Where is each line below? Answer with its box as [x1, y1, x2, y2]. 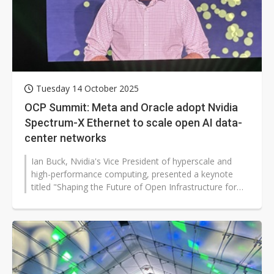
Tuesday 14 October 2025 [36, 83, 139, 95]
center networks [24, 131, 106, 145]
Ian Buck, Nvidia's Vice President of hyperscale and [31, 155, 232, 168]
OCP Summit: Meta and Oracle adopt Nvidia [24, 101, 238, 114]
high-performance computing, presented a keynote [31, 168, 233, 180]
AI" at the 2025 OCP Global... [31, 194, 144, 206]
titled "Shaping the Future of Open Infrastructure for [31, 181, 237, 193]
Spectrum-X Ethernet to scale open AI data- [24, 116, 242, 130]
